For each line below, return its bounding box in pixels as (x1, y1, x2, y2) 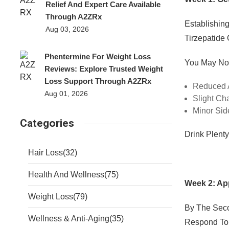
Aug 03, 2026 (45, 25, 89, 33)
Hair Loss (28, 148, 63, 157)
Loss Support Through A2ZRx (44, 77, 151, 85)
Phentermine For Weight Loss (44, 52, 151, 61)
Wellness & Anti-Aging (28, 214, 109, 223)
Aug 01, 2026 (44, 89, 88, 98)
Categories (19, 117, 74, 129)
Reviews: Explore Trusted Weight (44, 64, 163, 73)
